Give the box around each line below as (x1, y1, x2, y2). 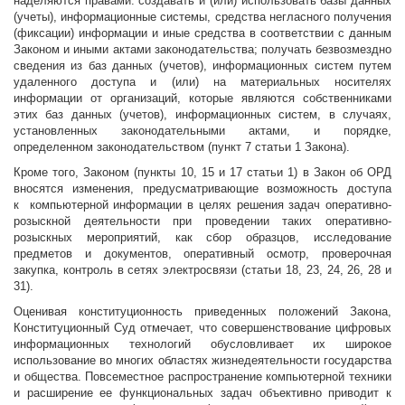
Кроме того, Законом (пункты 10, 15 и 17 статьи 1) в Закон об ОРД (14, 165, 391, 180)
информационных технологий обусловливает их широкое (14, 337, 391, 352)
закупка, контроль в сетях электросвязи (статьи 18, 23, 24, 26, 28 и (14, 263, 391, 278)
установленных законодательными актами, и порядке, (14, 124, 391, 138)
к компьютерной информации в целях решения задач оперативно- (14, 198, 391, 212)
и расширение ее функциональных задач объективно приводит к (14, 386, 391, 400)
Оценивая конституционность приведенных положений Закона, (14, 305, 391, 319)
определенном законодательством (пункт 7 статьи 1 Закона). (14, 140, 350, 155)
